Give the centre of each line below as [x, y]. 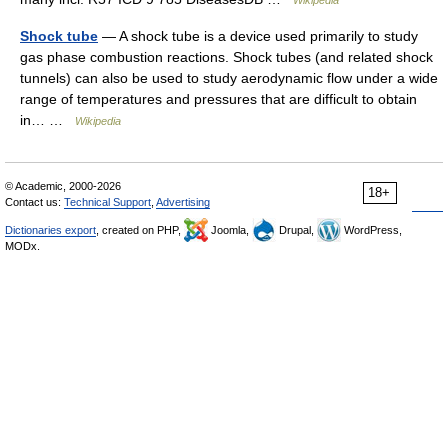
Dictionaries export [50, 230]
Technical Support [107, 202]
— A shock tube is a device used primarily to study [258, 36]
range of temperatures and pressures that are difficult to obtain [218, 99]
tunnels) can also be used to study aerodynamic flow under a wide [229, 78]
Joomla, [230, 230]
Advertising [183, 202]
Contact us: [34, 202]
